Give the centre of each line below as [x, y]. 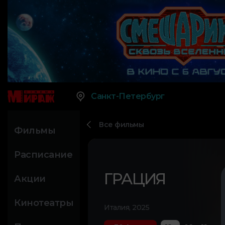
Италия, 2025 [127, 208]
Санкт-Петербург [128, 96]
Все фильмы [121, 125]
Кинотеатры [44, 203]
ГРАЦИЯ [135, 179]
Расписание [43, 155]
